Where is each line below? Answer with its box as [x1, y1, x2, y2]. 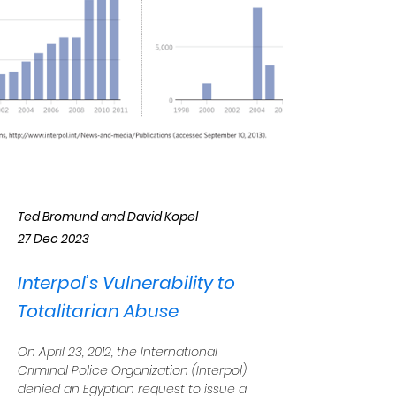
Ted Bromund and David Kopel [18, 208, 198, 225]
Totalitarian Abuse [18, 299, 179, 324]
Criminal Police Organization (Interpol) [18, 362, 250, 379]
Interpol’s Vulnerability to [18, 270, 235, 295]
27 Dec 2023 [18, 230, 89, 247]
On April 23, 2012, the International [18, 343, 221, 361]
